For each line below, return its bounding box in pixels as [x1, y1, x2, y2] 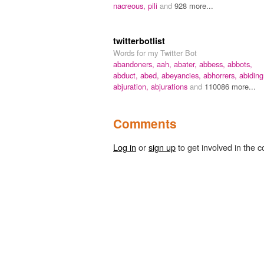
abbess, [199, 58, 227, 70]
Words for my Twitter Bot [113, 47, 197, 58]
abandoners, [113, 58, 157, 70]
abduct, [113, 69, 140, 81]
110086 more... [204, 80, 256, 92]
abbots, [227, 58, 252, 70]
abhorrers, [203, 69, 239, 81]
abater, [174, 58, 199, 70]
